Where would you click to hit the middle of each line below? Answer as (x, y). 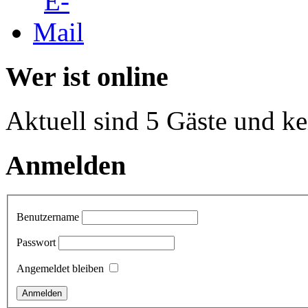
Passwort (36, 243)
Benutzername (48, 217)
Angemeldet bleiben (60, 269)
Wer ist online (87, 76)
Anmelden (66, 165)
